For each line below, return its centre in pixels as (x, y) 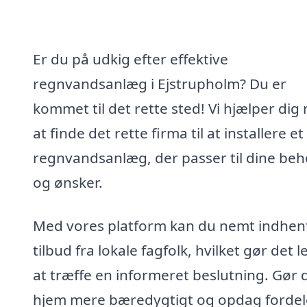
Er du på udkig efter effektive (131, 59)
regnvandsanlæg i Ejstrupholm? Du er (160, 83)
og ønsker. (68, 182)
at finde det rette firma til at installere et (168, 133)
